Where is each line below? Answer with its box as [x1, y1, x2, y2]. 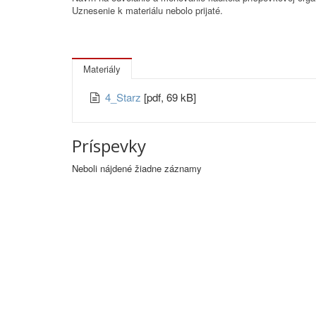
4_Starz [105, 90, 144, 104]
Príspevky [72, 134, 146, 157]
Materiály [83, 62, 121, 75]
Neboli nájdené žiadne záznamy [72, 162, 202, 175]
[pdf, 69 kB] [144, 90, 196, 104]
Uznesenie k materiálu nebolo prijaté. [72, 4, 223, 17]
